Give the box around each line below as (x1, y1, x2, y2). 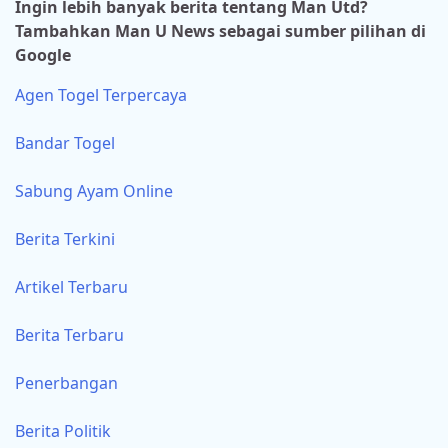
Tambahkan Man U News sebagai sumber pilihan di (15, 20, 426, 43)
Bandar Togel (15, 132, 115, 155)
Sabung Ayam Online (15, 180, 173, 203)
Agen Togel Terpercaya (15, 84, 187, 107)
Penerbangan (15, 372, 118, 395)
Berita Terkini (15, 228, 115, 251)
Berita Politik (15, 420, 111, 443)
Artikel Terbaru (15, 276, 128, 299)
